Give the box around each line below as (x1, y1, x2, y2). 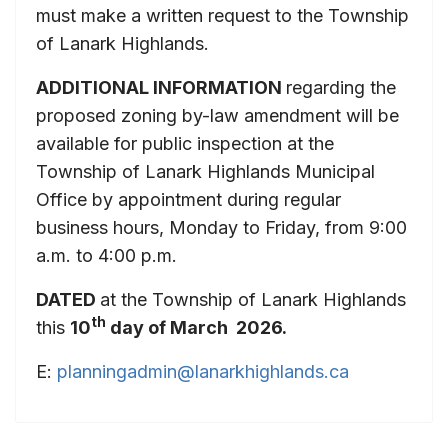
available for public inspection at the (36, 132, 334, 154)
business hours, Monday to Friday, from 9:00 (36, 216, 407, 238)
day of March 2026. (106, 316, 287, 338)
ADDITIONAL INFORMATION (36, 76, 286, 98)
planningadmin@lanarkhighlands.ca (57, 360, 349, 382)
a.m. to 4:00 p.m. (36, 244, 177, 266)
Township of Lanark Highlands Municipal (36, 160, 375, 182)
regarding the (286, 76, 396, 98)
